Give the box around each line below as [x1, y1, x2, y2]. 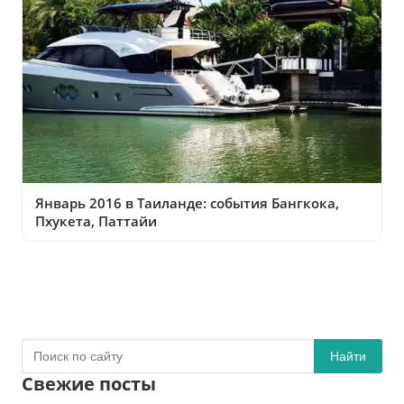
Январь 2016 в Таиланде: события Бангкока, [35, 193, 339, 212]
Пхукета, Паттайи [35, 211, 157, 230]
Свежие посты [22, 371, 156, 396]
